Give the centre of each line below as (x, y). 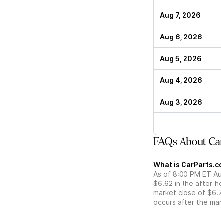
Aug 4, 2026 (181, 80)
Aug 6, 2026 (181, 37)
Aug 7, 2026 (180, 15)
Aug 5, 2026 (181, 59)
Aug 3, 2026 (181, 102)
